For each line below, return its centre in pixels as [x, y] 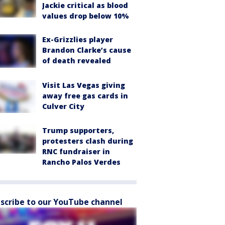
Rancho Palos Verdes [81, 162]
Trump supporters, [78, 131]
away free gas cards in [85, 95]
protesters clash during [88, 141]
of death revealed [77, 61]
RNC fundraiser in [76, 152]
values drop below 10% [86, 16]
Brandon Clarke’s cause [87, 50]
